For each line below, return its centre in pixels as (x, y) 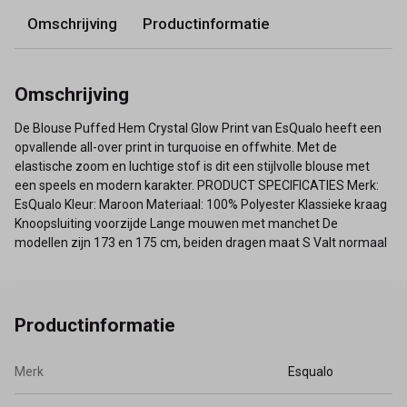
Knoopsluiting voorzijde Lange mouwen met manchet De (176, 223)
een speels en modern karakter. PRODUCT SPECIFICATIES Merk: (197, 185)
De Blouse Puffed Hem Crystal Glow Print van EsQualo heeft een (198, 128)
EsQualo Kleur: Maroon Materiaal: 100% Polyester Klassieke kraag (201, 204)
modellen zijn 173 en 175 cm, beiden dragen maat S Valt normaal (201, 242)
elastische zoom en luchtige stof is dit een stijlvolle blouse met (192, 166)
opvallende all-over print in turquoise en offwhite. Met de (176, 147)
